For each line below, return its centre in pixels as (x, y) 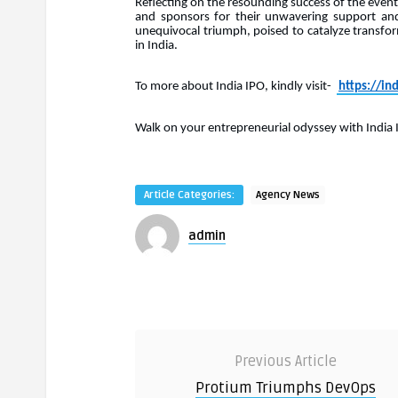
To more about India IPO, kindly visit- (236, 87)
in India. (156, 45)
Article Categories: (189, 195)
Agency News (288, 195)
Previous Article (285, 361)
